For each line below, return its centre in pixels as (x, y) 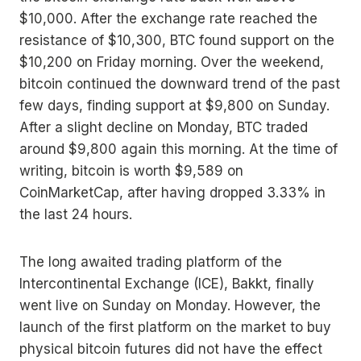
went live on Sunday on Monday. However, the (170, 306)
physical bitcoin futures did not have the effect (171, 349)
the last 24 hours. (76, 215)
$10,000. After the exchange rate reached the (168, 19)
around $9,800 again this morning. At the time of (178, 149)
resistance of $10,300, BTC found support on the (177, 41)
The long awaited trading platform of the (151, 262)
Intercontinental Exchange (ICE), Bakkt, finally (167, 284)
